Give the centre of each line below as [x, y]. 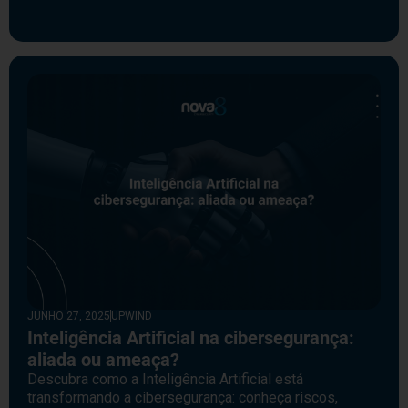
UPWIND [132, 316]
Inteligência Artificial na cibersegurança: [191, 337]
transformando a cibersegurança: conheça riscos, [183, 397]
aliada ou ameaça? [103, 359]
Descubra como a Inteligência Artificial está [165, 379]
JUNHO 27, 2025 [69, 316]
